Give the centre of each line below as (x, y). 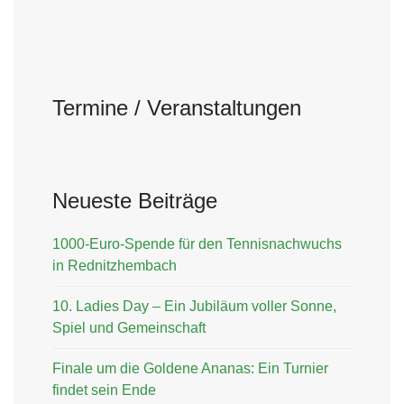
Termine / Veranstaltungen (177, 108)
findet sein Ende (104, 390)
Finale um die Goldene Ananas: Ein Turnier (190, 368)
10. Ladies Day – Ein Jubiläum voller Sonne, (194, 306)
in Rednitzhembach (115, 266)
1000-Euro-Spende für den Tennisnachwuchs (197, 244)
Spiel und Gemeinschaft (129, 328)
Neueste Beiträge (135, 201)
